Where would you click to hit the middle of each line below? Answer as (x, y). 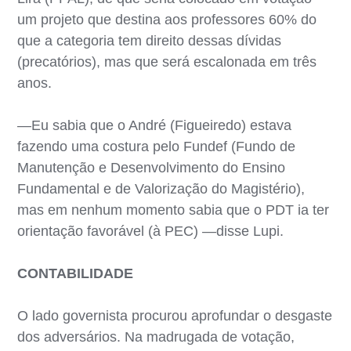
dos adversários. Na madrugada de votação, (156, 337)
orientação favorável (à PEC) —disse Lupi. (151, 231)
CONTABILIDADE (76, 273)
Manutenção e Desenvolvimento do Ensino (152, 167)
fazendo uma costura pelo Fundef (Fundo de (157, 146)
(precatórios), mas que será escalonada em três (167, 62)
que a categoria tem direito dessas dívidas (150, 40)
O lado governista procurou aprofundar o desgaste (175, 315)
